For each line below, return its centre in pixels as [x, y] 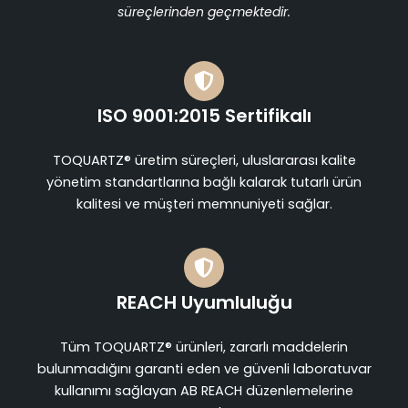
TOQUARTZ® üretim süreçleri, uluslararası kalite [204, 161]
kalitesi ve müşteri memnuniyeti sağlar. [204, 204]
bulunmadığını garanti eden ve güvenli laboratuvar [204, 369]
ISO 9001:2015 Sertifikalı [204, 116]
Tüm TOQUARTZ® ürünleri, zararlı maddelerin [204, 347]
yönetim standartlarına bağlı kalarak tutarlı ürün [204, 183]
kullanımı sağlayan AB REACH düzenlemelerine [204, 391]
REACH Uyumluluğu [204, 303]
